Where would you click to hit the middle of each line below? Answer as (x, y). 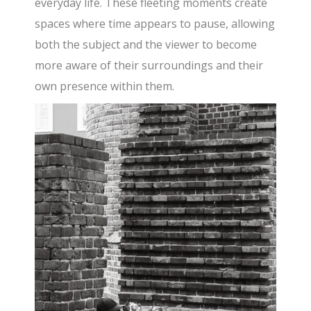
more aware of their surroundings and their (149, 65)
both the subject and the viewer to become (146, 44)
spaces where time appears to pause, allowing (155, 24)
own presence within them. (105, 86)
